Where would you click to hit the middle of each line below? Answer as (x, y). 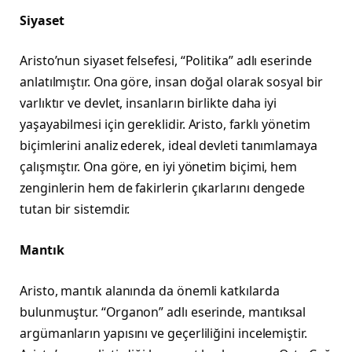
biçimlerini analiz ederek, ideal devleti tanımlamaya (169, 146)
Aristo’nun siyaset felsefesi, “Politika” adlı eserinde (166, 61)
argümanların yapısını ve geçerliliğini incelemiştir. (163, 333)
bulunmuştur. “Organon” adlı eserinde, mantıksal (163, 312)
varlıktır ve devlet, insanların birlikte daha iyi (148, 103)
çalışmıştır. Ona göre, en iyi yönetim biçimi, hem (159, 167)
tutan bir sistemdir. (75, 209)
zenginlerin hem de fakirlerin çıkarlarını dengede (163, 188)
